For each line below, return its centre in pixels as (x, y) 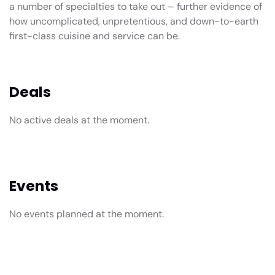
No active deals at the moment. (79, 120)
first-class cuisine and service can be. (95, 36)
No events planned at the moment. (87, 214)
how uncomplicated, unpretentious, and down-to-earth (134, 21)
